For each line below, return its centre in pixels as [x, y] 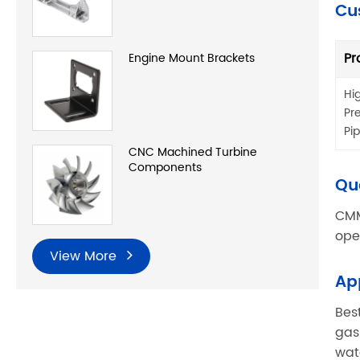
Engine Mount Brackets [192, 59]
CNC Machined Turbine [193, 153]
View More [85, 257]
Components [165, 168]
